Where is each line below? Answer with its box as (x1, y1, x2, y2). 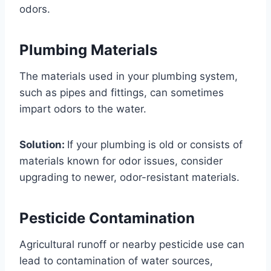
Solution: (19, 139, 67, 151)
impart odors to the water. (19, 103, 146, 116)
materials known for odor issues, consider (19, 155, 223, 168)
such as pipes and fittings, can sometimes (19, 87, 224, 99)
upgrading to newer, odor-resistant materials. (19, 171, 240, 184)
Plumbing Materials (19, 41, 157, 59)
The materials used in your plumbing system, (19, 70, 238, 83)
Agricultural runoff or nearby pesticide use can (19, 238, 244, 251)
